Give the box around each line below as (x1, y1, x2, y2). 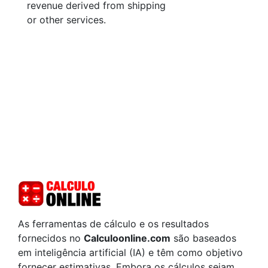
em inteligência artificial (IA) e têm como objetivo (18, 246, 243, 259)
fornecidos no (18, 232, 84, 245)
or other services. (27, 14, 106, 26)
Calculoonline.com (84, 232, 170, 245)
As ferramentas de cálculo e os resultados (18, 218, 209, 230)
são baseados (170, 232, 236, 245)
